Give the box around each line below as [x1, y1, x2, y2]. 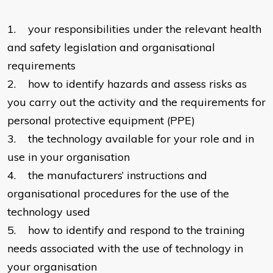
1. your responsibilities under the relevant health [7, 22, 261, 37]
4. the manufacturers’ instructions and [7, 168, 207, 183]
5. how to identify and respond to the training [7, 223, 245, 238]
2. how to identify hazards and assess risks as [7, 77, 247, 91]
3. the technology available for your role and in [7, 132, 254, 146]
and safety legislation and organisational [7, 40, 215, 55]
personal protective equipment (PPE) [7, 113, 195, 128]
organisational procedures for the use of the [7, 186, 229, 201]
